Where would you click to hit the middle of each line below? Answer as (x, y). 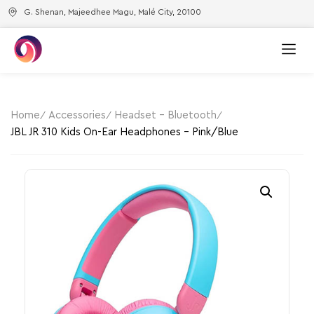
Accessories (77, 115)
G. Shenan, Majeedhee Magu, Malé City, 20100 (112, 12)
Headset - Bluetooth (165, 115)
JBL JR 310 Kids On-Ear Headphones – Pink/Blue (124, 132)
